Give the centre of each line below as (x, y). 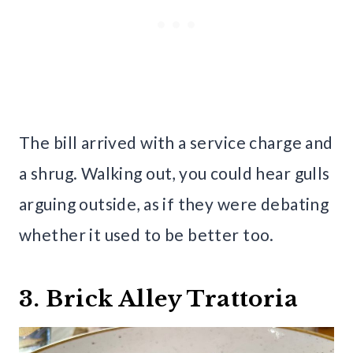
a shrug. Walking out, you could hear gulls (175, 173)
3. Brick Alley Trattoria (159, 299)
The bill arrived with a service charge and (176, 142)
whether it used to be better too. (147, 234)
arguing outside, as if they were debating (174, 203)
